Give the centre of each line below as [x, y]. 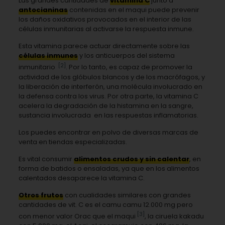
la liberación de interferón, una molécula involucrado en [110, 86]
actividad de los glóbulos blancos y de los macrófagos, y [112, 77]
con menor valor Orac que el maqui [78, 216]
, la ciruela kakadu [174, 216]
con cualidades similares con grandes [127, 195]
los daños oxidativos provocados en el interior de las [105, 20]
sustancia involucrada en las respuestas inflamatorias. [109, 115]
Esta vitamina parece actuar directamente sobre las [104, 46]
